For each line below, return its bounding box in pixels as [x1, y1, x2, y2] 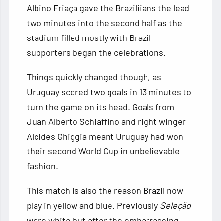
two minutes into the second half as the [27, 17, 183, 29]
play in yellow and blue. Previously [27, 200, 160, 211]
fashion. [27, 160, 59, 172]
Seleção [160, 200, 191, 211]
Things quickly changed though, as [27, 72, 162, 83]
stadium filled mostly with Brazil [27, 32, 151, 43]
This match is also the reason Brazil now [27, 185, 184, 196]
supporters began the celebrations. [27, 47, 166, 58]
